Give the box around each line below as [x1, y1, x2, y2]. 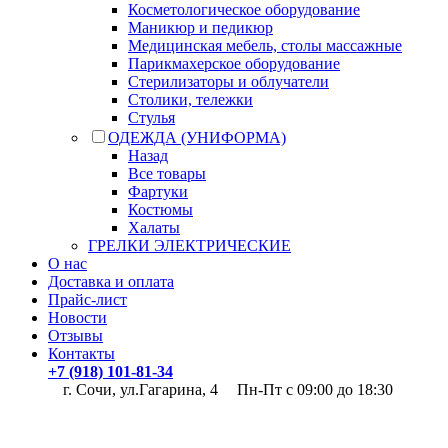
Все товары [128, 164, 206, 182]
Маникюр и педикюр [128, 18, 273, 36]
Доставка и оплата [48, 272, 174, 290]
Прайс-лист [48, 290, 127, 308]
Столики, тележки [128, 90, 253, 108]
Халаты [128, 218, 180, 236]
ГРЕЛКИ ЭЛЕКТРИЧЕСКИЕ [88, 236, 291, 254]
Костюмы [128, 200, 193, 218]
